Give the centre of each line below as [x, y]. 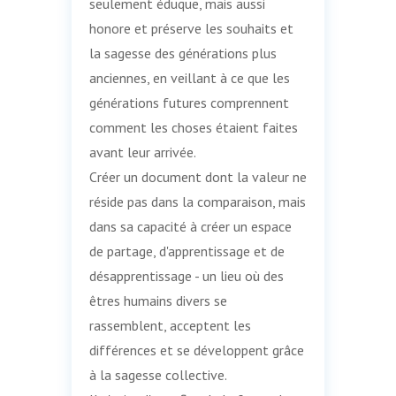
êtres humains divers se [158, 300]
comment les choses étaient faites [193, 127]
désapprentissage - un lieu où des [186, 275]
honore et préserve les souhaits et [191, 28]
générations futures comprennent [189, 102]
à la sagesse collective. [158, 374]
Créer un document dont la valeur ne [198, 176]
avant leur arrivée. [142, 152]
